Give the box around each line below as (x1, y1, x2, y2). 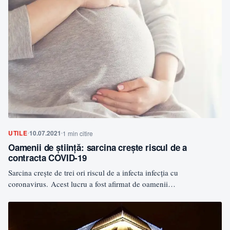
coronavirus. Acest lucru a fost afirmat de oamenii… (8, 179, 176, 189)
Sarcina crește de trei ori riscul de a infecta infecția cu (8, 167, 178, 178)
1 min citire (62, 129, 93, 138)
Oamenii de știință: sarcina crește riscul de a (8, 141, 187, 154)
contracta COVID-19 (8, 151, 87, 164)
